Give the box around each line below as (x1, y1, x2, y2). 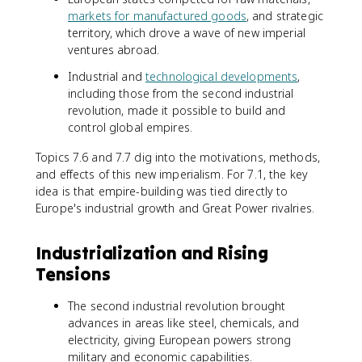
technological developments (145, 69, 298, 84)
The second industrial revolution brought (68, 298, 286, 314)
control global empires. (68, 120, 193, 135)
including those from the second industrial (68, 86, 294, 101)
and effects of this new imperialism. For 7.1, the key (36, 166, 308, 182)
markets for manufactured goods (68, 8, 246, 23)
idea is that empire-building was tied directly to (36, 183, 288, 199)
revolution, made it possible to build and (68, 103, 286, 118)
